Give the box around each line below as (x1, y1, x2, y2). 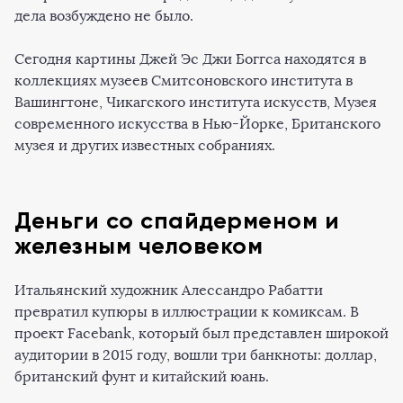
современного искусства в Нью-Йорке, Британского (14, 114, 381, 132)
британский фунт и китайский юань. (14, 367, 269, 385)
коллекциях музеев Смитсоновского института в (14, 71, 353, 89)
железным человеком (14, 230, 264, 260)
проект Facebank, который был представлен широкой (14, 324, 389, 342)
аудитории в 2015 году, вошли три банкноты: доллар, (14, 345, 377, 363)
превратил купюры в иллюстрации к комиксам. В (14, 302, 359, 320)
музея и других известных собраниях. (14, 136, 275, 154)
